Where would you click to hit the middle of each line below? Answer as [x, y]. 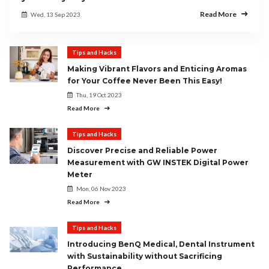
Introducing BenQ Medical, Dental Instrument [161, 244]
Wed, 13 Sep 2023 [56, 14]
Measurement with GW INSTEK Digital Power [158, 162]
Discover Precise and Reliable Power [142, 150]
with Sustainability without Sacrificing [145, 256]
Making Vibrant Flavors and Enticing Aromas [157, 69]
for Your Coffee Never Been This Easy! [145, 81]
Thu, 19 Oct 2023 [99, 95]
